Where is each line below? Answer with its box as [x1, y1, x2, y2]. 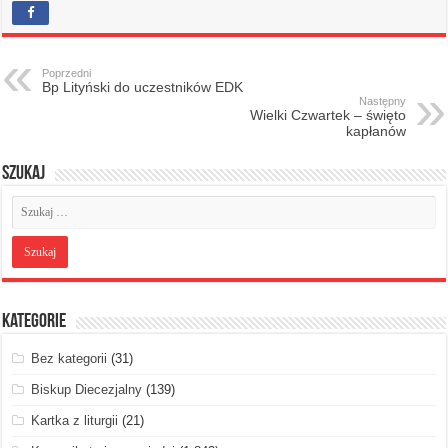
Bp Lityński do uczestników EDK [42, 78, 244, 95]
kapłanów [345, 122, 406, 139]
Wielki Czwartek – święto [249, 106, 406, 123]
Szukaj [2, 163, 46, 184]
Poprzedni [42, 66, 92, 79]
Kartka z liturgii [31, 412, 119, 428]
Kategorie [2, 311, 67, 332]
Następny [358, 94, 406, 107]
